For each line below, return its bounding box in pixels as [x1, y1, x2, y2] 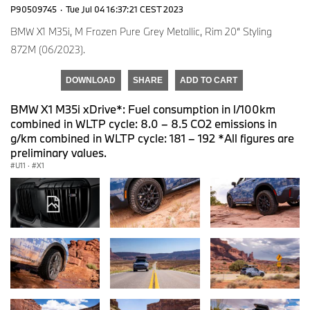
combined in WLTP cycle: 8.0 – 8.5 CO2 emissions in [10, 116, 277, 131]
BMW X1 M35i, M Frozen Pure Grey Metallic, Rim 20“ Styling [10, 24, 272, 38]
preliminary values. [10, 145, 107, 160]
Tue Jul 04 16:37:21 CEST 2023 [66, 3, 183, 15]
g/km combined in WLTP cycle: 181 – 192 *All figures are [10, 130, 294, 145]
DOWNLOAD [66, 75, 116, 85]
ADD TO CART [180, 75, 237, 85]
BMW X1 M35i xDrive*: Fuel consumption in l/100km [10, 101, 275, 116]
